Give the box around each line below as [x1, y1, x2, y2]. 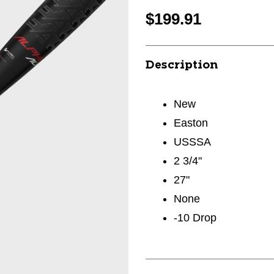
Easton [174, 117, 209, 129]
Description [146, 60, 218, 71]
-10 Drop [174, 212, 217, 224]
